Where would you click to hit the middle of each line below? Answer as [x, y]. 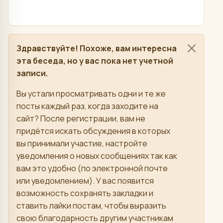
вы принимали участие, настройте [82, 144]
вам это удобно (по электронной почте [92, 168]
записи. [32, 73]
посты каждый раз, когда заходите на [87, 106]
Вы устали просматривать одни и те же [91, 94]
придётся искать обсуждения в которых [93, 131]
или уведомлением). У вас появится [85, 181]
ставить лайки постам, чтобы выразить [91, 206]
